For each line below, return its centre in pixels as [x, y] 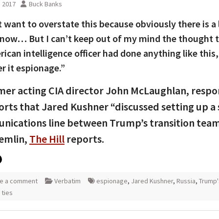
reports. [84, 139]
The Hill [47, 139]
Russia [186, 181]
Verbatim [67, 181]
